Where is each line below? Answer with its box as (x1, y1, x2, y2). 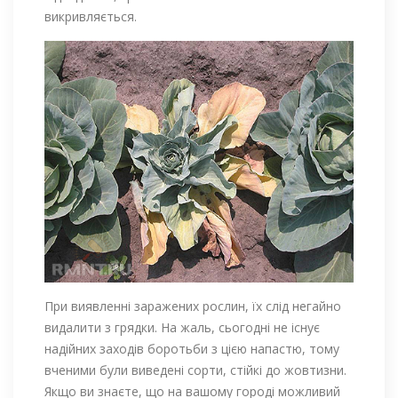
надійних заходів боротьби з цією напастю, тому (44, 339, 339, 357)
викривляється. (44, 7, 137, 25)
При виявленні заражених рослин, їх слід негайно (44, 297, 341, 314)
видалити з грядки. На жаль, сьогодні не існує (44, 318, 320, 336)
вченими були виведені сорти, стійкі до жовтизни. (44, 361, 346, 378)
